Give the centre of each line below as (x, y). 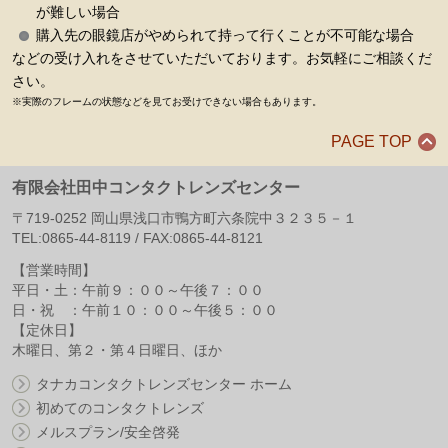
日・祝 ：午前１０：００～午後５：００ (145, 309)
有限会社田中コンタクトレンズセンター (156, 187)
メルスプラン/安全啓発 (108, 431)
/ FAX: (152, 237)
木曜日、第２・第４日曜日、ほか (117, 349)
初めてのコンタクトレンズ (120, 407)
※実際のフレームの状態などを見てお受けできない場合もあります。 (167, 101)
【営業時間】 (54, 269)
